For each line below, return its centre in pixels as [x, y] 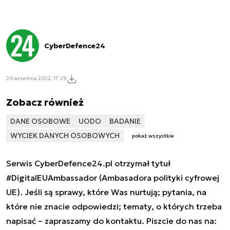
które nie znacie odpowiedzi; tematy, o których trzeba [114, 207]
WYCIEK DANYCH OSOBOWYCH [65, 135]
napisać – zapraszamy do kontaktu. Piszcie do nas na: [111, 221]
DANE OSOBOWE [40, 121]
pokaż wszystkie [153, 136]
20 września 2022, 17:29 [36, 78]
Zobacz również [45, 102]
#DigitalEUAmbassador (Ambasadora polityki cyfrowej [113, 178]
